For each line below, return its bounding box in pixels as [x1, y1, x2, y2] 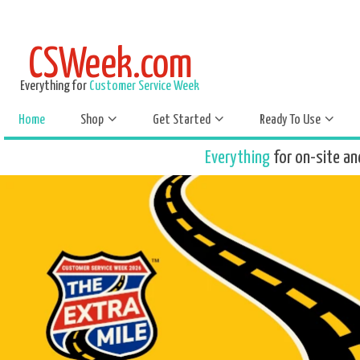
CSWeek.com [27, 45, 192, 86]
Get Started [153, 113, 211, 127]
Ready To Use [260, 113, 321, 127]
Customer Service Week [89, 80, 199, 93]
